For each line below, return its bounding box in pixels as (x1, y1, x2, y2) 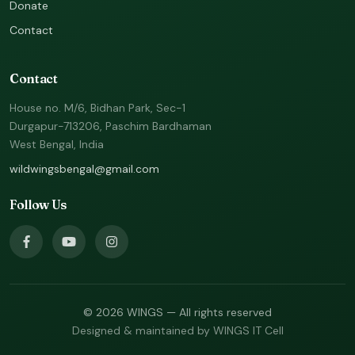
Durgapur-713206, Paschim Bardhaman (10, 118, 212, 133)
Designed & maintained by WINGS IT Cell (71, 323, 284, 338)
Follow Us (10, 196, 67, 212)
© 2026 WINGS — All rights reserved (83, 304, 272, 319)
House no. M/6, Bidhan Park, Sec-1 (10, 100, 185, 115)
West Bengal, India (10, 136, 104, 151)
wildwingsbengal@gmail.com (10, 161, 159, 176)
